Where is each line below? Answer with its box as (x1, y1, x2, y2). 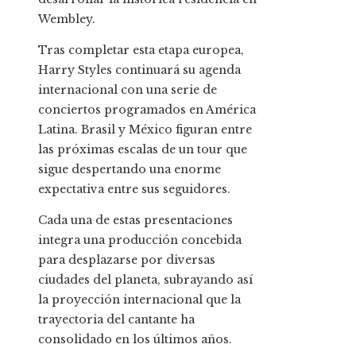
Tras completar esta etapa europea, (38, 42, 244, 57)
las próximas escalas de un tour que (38, 141, 247, 157)
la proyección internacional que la (38, 292, 241, 307)
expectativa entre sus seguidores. (38, 181, 230, 196)
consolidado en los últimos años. (38, 331, 232, 346)
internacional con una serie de (38, 82, 217, 97)
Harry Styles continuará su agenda (38, 62, 241, 77)
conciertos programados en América (38, 102, 256, 117)
